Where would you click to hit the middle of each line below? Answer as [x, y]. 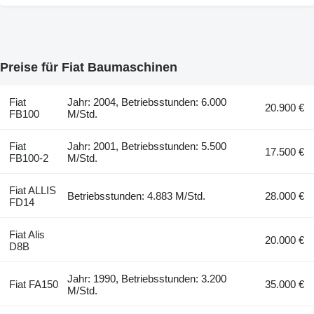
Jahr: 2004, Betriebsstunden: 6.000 [147, 102]
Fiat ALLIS [32, 191]
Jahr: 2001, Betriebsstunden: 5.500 [147, 146]
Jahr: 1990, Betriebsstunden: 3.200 [147, 279]
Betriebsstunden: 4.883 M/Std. [137, 196]
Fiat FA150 [33, 285]
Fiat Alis [27, 235]
